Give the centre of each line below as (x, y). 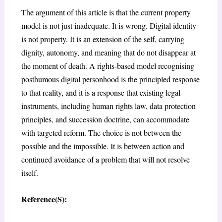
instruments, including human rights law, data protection (108, 106)
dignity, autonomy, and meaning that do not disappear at (108, 53)
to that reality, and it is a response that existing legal (101, 93)
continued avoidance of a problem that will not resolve (105, 160)
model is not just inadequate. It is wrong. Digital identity (109, 26)
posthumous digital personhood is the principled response (110, 79)
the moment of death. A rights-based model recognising (108, 66)
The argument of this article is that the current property (106, 12)
